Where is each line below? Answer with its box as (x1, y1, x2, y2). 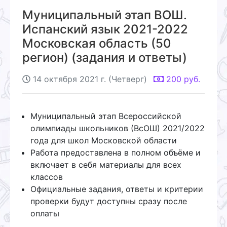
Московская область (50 (22, 35, 171, 51)
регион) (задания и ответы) (22, 50, 187, 65)
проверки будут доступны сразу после (30, 196, 187, 206)
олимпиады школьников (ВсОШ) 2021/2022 (30, 123, 205, 133)
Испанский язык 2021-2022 (22, 21, 188, 36)
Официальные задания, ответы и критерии (30, 183, 203, 194)
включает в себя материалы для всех (30, 159, 181, 170)
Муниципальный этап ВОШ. (22, 7, 187, 22)
